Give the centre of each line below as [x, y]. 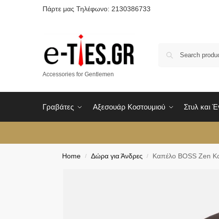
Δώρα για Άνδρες [117, 156]
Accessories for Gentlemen [78, 74]
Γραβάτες [58, 107]
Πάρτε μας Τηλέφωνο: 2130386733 [97, 9]
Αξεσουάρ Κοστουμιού [129, 107]
